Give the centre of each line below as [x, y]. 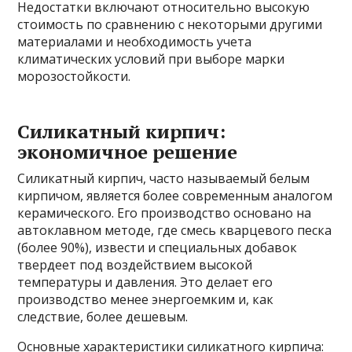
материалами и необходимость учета [135, 41]
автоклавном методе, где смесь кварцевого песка [175, 230]
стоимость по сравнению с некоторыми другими [170, 24]
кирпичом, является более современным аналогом [175, 195]
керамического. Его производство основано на [165, 213]
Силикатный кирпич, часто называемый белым [164, 178]
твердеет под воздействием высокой [135, 264]
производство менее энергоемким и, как [146, 299]
